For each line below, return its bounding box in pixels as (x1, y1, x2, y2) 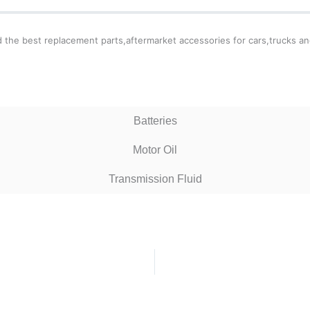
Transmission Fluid (108, 173, 202, 185)
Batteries (133, 115, 177, 127)
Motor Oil (133, 144, 177, 156)
